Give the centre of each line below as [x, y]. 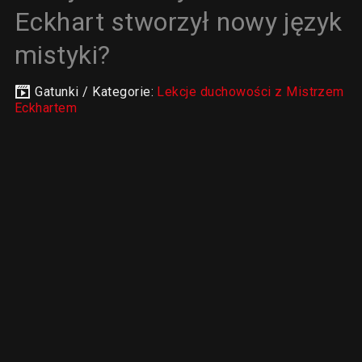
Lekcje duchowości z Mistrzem [250, 92]
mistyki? [62, 55]
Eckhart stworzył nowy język [178, 22]
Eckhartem [46, 108]
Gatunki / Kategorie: [96, 92]
